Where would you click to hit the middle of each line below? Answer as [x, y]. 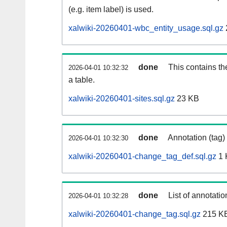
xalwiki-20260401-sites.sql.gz [122, 99]
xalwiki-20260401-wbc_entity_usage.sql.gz [146, 28]
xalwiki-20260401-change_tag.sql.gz [135, 214]
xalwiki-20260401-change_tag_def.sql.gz [142, 157]
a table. [82, 80]
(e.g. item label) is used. [111, 10]
